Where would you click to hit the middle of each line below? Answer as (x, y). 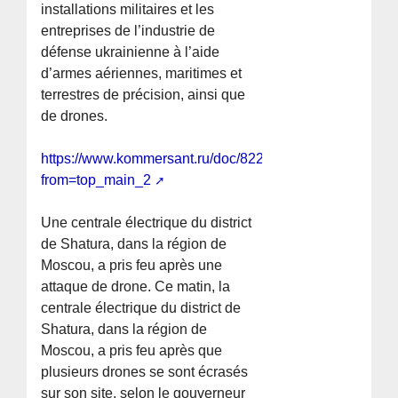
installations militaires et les (128, 10)
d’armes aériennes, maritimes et (142, 74)
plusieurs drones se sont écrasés (145, 372)
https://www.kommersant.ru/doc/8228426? (173, 159)
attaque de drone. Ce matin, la (136, 287)
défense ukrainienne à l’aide (131, 52)
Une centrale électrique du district (147, 223)
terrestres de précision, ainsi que (143, 95)
